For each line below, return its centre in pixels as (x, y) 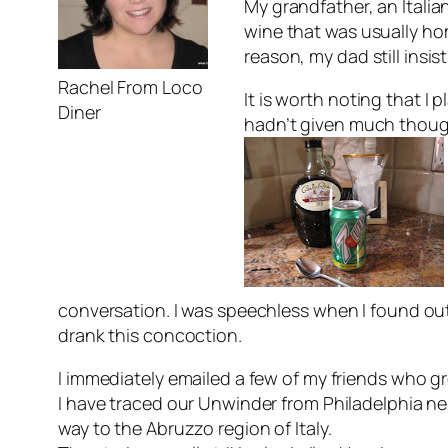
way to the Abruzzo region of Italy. (195, 428)
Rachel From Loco (130, 87)
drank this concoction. (150, 335)
